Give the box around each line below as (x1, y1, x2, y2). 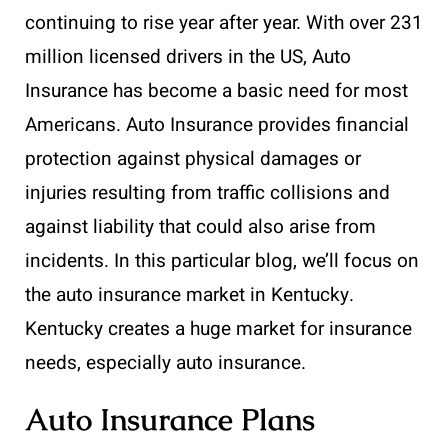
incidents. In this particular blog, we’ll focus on (25, 246, 419, 275)
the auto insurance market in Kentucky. (25, 280, 354, 309)
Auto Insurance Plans (25, 399, 315, 439)
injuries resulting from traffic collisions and (25, 178, 390, 207)
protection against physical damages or (25, 144, 361, 173)
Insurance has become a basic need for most (25, 76, 408, 105)
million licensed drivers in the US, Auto (25, 42, 351, 71)
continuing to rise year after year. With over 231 (25, 8, 423, 37)
